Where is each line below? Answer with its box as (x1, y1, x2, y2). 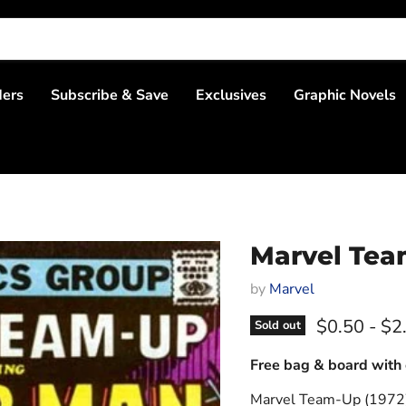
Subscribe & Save (51, 85, 169, 105)
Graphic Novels (294, 85, 396, 105)
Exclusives (196, 85, 266, 105)
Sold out (254, 317, 301, 333)
